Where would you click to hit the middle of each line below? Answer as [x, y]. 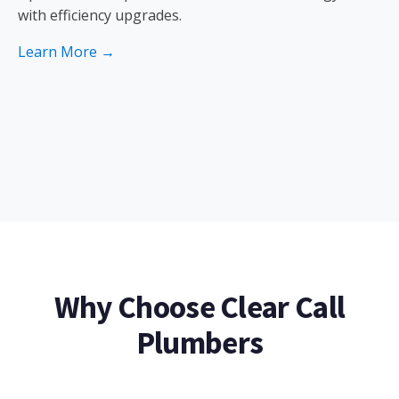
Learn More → [66, 52]
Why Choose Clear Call [199, 307]
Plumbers [199, 342]
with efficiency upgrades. [100, 15]
